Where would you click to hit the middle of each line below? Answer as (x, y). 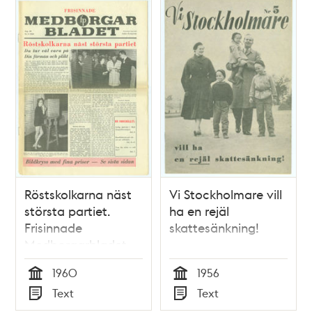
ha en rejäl (199, 211)
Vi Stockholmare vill (226, 194)
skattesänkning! (214, 228)
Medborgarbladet (76, 244)
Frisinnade (54, 228)
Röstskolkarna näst (78, 194)
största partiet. (68, 211)
